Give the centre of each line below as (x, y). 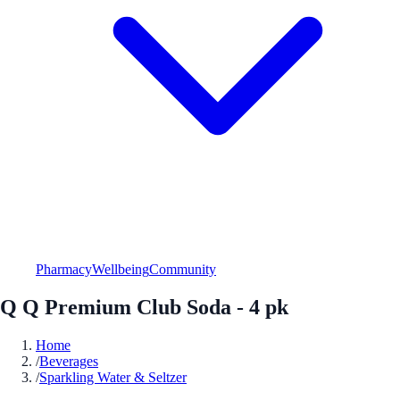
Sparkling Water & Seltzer (113, 377)
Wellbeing (121, 269)
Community (183, 269)
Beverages (69, 361)
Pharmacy (64, 269)
